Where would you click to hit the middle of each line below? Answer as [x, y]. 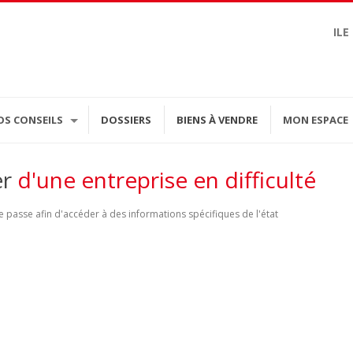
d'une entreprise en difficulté [167, 180]
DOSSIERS [126, 120]
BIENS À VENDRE [217, 120]
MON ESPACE [316, 120]
